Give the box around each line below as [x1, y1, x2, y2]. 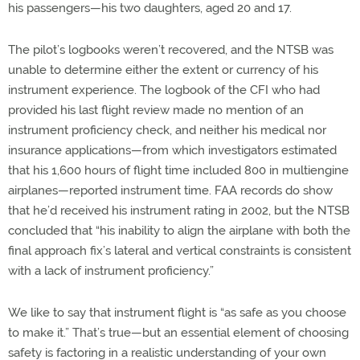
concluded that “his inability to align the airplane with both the [8, 223, 350, 238]
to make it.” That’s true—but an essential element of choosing [8, 325, 349, 340]
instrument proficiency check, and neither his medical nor [8, 123, 326, 137]
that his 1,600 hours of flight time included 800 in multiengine [8, 163, 349, 178]
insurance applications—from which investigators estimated [8, 143, 337, 157]
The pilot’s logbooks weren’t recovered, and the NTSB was [8, 43, 333, 57]
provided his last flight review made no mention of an [8, 103, 304, 117]
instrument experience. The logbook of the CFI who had [8, 83, 320, 97]
